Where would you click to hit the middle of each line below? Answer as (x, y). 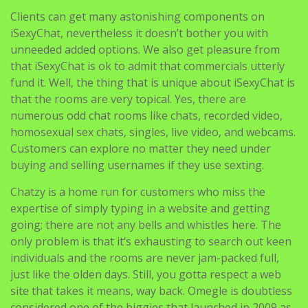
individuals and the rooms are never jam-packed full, (145, 257)
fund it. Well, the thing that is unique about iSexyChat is (153, 82)
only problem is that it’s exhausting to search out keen (151, 241)
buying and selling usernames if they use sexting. (137, 165)
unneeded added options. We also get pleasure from (145, 49)
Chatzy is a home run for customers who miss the (138, 191)
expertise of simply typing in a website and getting (140, 208)
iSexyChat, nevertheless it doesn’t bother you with (139, 33)
